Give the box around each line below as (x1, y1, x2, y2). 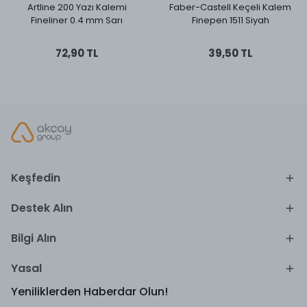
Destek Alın (11, 200, 73, 216)
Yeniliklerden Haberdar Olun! (11, 284, 168, 299)
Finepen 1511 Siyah (191, 14, 269, 27)
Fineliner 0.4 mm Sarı (31, 14, 123, 27)
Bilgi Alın (11, 230, 56, 246)
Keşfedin (11, 170, 60, 186)
